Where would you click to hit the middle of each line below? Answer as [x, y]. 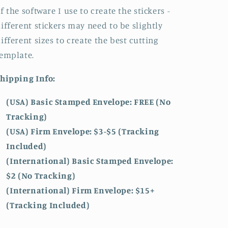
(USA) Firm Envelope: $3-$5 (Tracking [83, 131]
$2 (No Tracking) [41, 175]
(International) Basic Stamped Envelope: [90, 161]
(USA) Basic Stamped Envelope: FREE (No [89, 102]
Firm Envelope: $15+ [113, 190]
